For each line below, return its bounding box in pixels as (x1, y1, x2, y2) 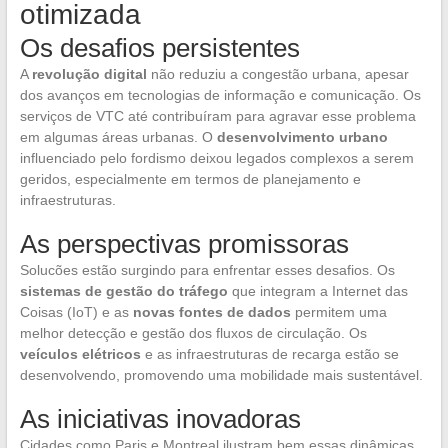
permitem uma (290, 304, 387, 320)
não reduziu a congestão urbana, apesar (146, 66, 409, 82)
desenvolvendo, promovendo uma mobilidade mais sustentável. (19, 367, 423, 383)
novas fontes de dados (132, 304, 291, 320)
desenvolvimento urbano (216, 129, 388, 145)
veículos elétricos (19, 346, 141, 362)
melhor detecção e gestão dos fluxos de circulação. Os (19, 325, 367, 341)
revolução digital (31, 66, 147, 82)
